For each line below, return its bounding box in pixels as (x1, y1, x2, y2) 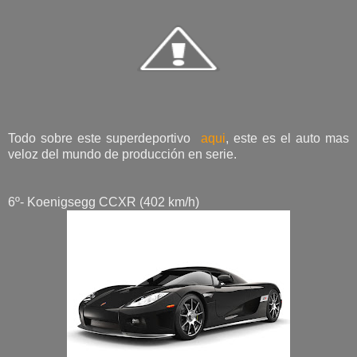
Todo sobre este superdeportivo (8, 131, 201, 145)
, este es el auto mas (225, 131, 349, 145)
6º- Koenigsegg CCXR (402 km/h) (8, 194, 199, 209)
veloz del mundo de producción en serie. (8, 147, 237, 161)
